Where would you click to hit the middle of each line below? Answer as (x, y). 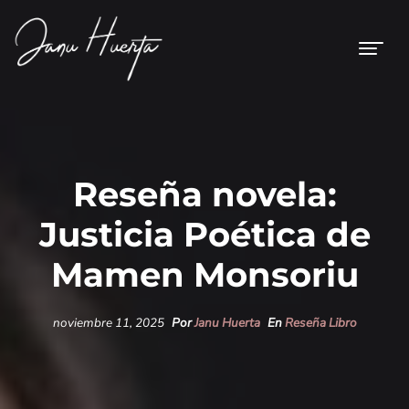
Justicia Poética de (204, 234)
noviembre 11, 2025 (110, 323)
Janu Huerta (227, 323)
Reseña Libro (320, 323)
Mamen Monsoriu (204, 274)
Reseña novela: (204, 194)
